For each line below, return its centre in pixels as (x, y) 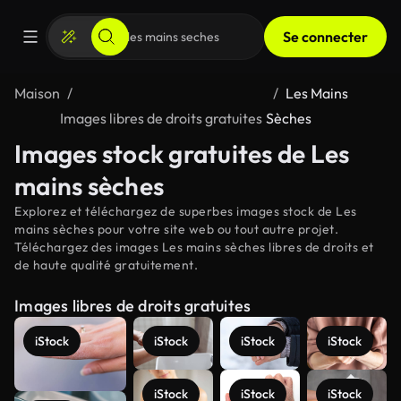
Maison (37, 93)
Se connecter (325, 37)
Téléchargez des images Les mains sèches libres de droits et (194, 247)
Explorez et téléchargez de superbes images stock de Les (186, 211)
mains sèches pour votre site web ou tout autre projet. (176, 229)
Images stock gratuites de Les (182, 154)
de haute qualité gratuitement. (106, 265)
